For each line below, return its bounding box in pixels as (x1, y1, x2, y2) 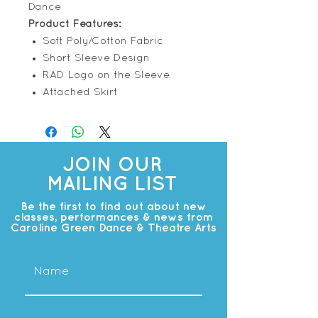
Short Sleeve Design (43, 53, 150, 63)
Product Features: (28, 19, 121, 29)
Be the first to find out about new (21, 202, 207, 212)
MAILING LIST (46, 175, 177, 194)
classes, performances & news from (13, 212, 214, 223)
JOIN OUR (62, 156, 162, 175)
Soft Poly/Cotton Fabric (43, 36, 163, 46)
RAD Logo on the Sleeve (43, 70, 170, 80)
